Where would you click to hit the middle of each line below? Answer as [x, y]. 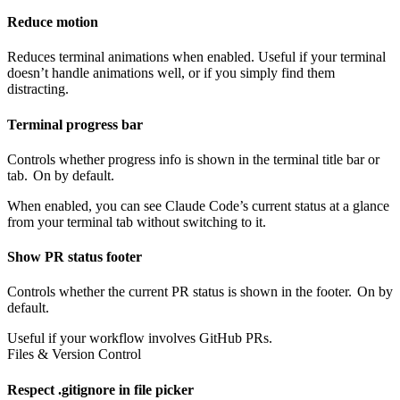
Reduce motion [53, 21]
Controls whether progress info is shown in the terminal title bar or [193, 159]
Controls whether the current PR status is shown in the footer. [181, 292]
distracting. [38, 89]
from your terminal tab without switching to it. [137, 221]
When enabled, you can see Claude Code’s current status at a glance [198, 205]
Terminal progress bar [75, 124]
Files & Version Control [74, 354]
